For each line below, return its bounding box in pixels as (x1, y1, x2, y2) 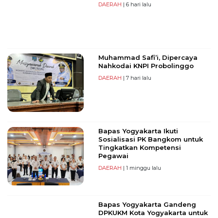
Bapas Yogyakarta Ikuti (98, 127, 178, 135)
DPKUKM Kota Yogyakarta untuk (98, 209, 208, 217)
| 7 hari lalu (121, 74, 151, 82)
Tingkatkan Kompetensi (98, 144, 181, 152)
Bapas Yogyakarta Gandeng (98, 200, 196, 209)
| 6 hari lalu (121, 1, 151, 8)
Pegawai (98, 152, 128, 160)
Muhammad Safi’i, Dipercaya (98, 54, 198, 62)
